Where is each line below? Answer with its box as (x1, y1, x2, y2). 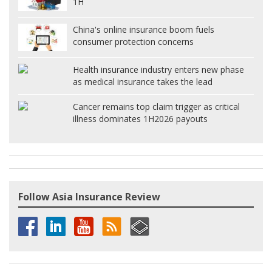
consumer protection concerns (73, 36, 194, 48)
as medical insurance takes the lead (73, 75, 212, 87)
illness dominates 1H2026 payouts (73, 112, 208, 124)
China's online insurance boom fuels (73, 24, 214, 36)
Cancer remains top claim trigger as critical (73, 100, 240, 112)
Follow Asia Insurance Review (18, 189, 160, 203)
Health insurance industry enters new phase (73, 63, 244, 75)
